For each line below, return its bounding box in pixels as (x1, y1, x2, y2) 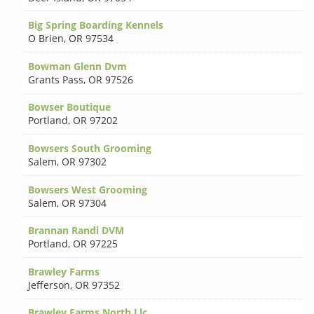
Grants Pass (28, 72, 84, 86)
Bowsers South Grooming (28, 142, 152, 156)
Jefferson (28, 278, 71, 292)
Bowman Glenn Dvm (28, 59, 128, 73)
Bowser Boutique (28, 100, 111, 114)
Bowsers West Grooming (28, 182, 148, 196)
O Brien (28, 32, 64, 46)
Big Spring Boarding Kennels (28, 18, 164, 32)
